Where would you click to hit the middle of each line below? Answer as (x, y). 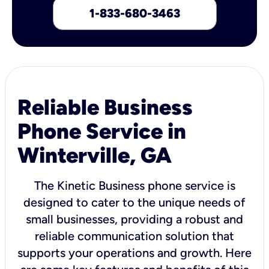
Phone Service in (102, 131)
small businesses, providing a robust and (134, 219)
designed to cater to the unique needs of (134, 202)
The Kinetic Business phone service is (134, 185)
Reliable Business (105, 107)
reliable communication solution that (134, 236)
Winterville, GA (95, 155)
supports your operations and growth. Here (134, 252)
